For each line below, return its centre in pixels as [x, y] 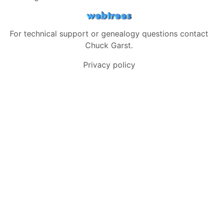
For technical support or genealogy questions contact [109, 34]
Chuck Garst [108, 45]
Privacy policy [109, 65]
